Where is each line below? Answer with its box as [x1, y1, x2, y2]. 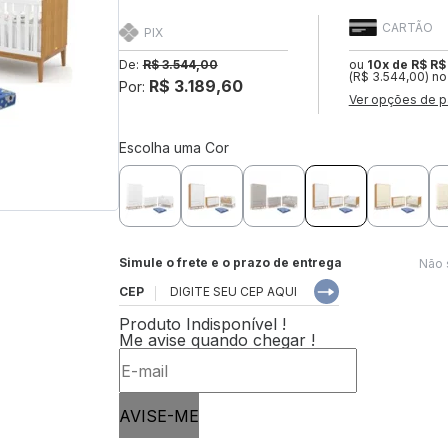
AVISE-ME [118, 405, 199, 426]
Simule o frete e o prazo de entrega [118, 255, 342, 271]
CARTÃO [381, 20, 433, 36]
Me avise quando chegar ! [118, 330, 315, 351]
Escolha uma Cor [118, 139, 229, 157]
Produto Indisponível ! [118, 314, 286, 335]
